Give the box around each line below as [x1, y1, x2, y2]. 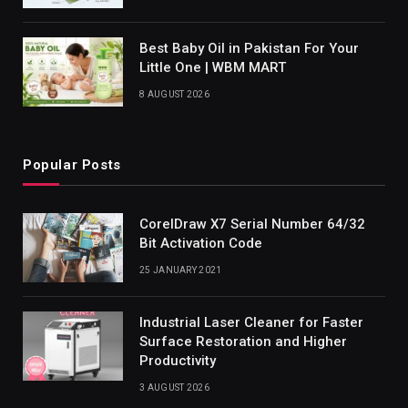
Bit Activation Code [139, 234, 262, 251]
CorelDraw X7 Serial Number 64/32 [139, 215, 365, 232]
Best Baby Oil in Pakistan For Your [139, 39, 359, 56]
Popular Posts [23, 156, 121, 173]
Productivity [139, 352, 216, 369]
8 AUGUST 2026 [139, 88, 209, 99]
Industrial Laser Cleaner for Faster [139, 313, 363, 331]
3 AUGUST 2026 [139, 382, 209, 393]
